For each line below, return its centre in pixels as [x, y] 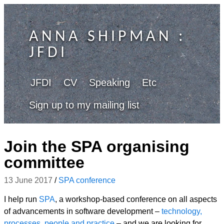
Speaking [109, 82]
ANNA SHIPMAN [100, 37]
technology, [182, 211]
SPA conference [87, 180]
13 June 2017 [28, 180]
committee [44, 162]
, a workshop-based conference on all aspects [136, 199]
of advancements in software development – [83, 211]
